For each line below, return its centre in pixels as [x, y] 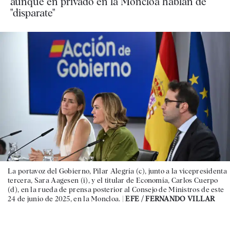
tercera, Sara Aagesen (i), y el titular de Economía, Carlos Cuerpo [113, 180]
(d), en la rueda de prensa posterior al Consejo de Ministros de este [116, 189]
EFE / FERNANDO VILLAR [170, 198]
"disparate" [33, 13]
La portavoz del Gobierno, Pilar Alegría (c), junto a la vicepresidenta [117, 171]
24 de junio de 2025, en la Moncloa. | [67, 198]
